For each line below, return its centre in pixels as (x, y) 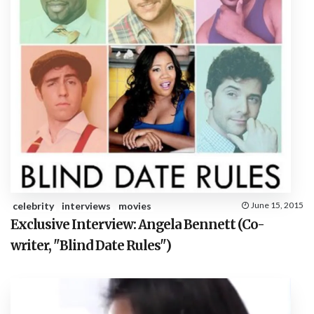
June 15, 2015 (277, 205)
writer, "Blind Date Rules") (91, 246)
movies (135, 206)
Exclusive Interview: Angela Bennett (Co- (137, 225)
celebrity (33, 206)
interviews (86, 206)
